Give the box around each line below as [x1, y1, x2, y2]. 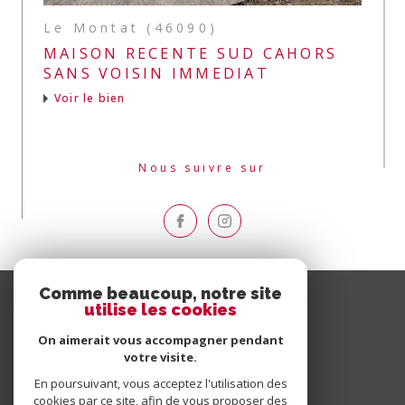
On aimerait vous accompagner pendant [37, 332, 284, 348]
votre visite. [124, 349, 197, 365]
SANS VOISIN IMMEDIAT [43, 63, 269, 84]
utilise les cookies [84, 300, 237, 319]
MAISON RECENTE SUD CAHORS [43, 43, 338, 64]
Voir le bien [54, 90, 126, 107]
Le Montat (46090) [43, 19, 219, 37]
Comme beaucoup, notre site [39, 284, 282, 303]
